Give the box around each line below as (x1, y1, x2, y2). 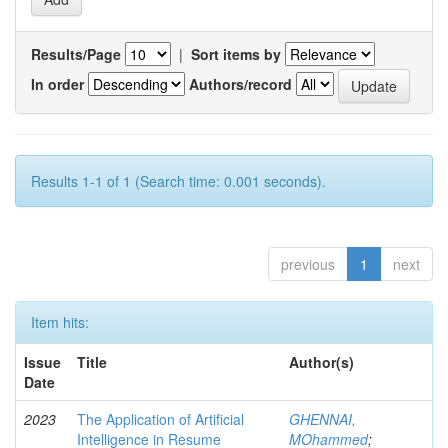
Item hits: (31, 312, 89, 332)
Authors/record (189, 73, 292, 94)
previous (281, 254, 335, 274)
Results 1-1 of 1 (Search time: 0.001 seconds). (31, 171, 326, 191)
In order (31, 73, 84, 94)
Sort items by (191, 44, 281, 64)
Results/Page (31, 44, 121, 64)
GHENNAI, (289, 409, 356, 429)
